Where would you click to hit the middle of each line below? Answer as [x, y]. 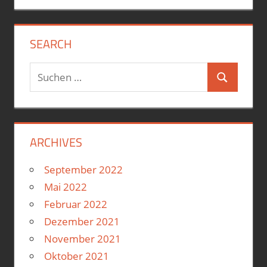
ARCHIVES [56, 142]
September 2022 [83, 170]
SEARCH [51, 44]
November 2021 [82, 239]
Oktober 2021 [76, 256]
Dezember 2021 [82, 222]
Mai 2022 [65, 187]
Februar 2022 [75, 204]
